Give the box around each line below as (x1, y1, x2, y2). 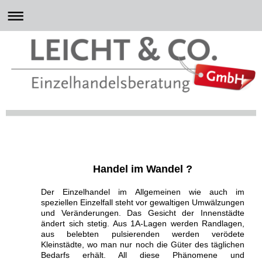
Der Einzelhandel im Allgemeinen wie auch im (41, 187, 244, 196)
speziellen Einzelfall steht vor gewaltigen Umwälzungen (41, 197, 244, 207)
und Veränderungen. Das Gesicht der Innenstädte (41, 208, 244, 218)
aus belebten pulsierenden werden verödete (41, 229, 244, 239)
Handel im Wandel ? (93, 163, 192, 175)
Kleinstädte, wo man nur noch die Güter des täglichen (41, 239, 244, 249)
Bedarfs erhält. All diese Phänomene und (41, 250, 244, 260)
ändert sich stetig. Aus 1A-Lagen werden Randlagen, (41, 218, 244, 228)
